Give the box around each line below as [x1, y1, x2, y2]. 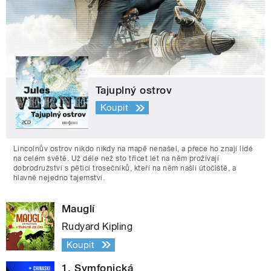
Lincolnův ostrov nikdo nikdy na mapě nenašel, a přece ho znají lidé [13, 144, 253, 153]
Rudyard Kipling [62, 220, 133, 232]
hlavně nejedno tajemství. [13, 173, 105, 182]
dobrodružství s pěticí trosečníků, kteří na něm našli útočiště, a [13, 163, 237, 172]
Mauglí [62, 202, 95, 215]
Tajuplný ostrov [96, 83, 172, 96]
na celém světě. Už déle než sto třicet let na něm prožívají [13, 154, 220, 163]
